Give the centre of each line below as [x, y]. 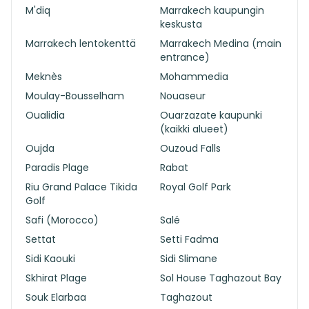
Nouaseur [183, 96]
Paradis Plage [57, 168]
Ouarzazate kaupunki [211, 115]
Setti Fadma [189, 239]
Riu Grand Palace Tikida [81, 187]
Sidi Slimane [189, 259]
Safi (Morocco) [62, 220]
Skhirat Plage [56, 278]
